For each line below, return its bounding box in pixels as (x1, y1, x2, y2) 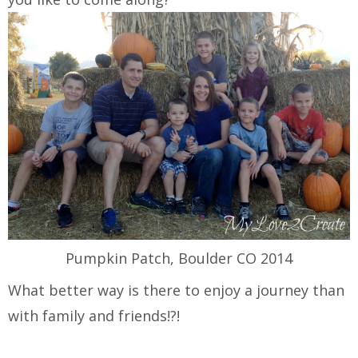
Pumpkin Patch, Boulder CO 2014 (66, 249, 292, 268)
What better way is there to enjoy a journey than (8, 280, 344, 300)
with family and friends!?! (8, 306, 188, 326)
